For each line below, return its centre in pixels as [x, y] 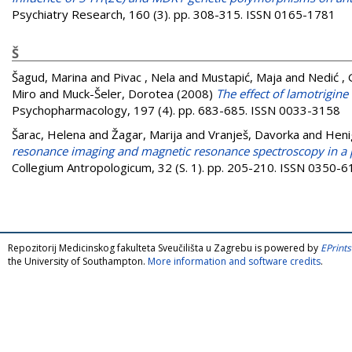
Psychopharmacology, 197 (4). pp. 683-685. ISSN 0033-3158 [176, 110]
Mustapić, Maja [242, 77]
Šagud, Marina [49, 77]
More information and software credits [234, 261]
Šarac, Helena [49, 134]
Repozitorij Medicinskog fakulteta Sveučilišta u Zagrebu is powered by [164, 247]
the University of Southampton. [78, 261]
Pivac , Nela [144, 77]
